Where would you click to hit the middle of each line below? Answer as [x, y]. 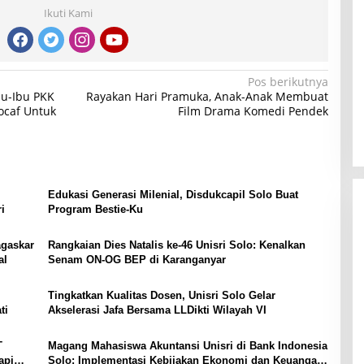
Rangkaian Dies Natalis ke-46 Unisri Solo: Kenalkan [176, 245]
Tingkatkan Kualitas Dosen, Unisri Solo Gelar [161, 295]
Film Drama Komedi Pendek [253, 110]
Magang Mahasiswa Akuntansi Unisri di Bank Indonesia [187, 345]
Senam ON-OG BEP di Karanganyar [136, 259]
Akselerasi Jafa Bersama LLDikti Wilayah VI [157, 310]
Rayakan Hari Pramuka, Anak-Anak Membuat [207, 96]
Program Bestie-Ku [95, 209]
